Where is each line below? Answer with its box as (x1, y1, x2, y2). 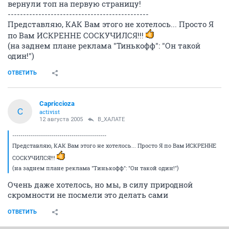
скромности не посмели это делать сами (8, 189, 168, 200)
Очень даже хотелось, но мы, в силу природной (8, 179, 193, 190)
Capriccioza (39, 99, 75, 107)
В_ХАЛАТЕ (98, 116, 125, 123)
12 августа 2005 (39, 116, 83, 123)
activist (39, 107, 60, 116)
